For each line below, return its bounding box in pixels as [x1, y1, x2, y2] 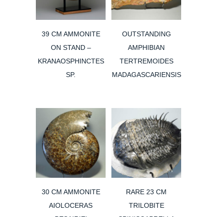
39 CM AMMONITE [41, 30, 100, 38]
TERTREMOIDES [119, 57, 173, 65]
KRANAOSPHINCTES [37, 57, 104, 65]
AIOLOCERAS [49, 201, 93, 210]
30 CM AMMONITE [41, 188, 100, 196]
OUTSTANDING [122, 30, 171, 38]
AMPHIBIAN [128, 44, 165, 52]
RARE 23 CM [126, 188, 167, 196]
